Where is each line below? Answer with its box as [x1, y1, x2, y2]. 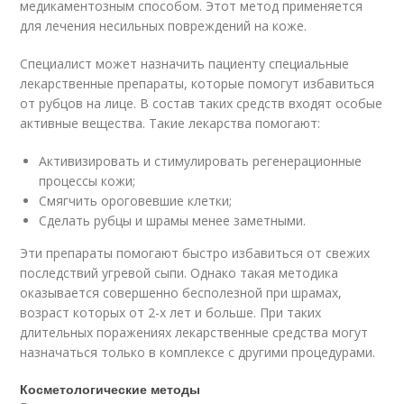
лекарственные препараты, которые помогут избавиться [20, 74, 375, 92]
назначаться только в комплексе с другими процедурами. [20, 343, 376, 361]
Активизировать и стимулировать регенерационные [39, 151, 363, 170]
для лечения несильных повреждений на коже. [20, 16, 308, 34]
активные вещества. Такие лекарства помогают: [20, 114, 321, 132]
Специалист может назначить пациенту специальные [20, 54, 350, 72]
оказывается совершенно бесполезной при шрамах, [20, 283, 343, 301]
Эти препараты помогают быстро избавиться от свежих [20, 243, 371, 262]
